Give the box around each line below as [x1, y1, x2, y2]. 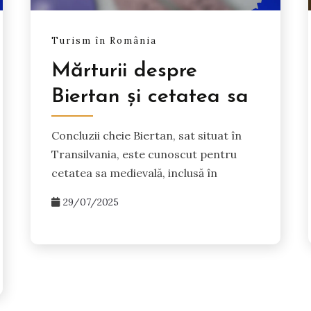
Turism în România [51, 34, 158, 47]
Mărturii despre [51, 60, 198, 82]
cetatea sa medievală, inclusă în [51, 165, 218, 180]
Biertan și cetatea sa [51, 85, 249, 108]
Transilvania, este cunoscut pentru [51, 146, 237, 161]
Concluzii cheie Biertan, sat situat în [51, 128, 242, 142]
